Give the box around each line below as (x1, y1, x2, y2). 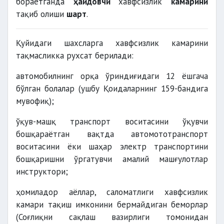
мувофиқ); (16, 95, 54, 106)
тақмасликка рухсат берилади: (16, 50, 133, 61)
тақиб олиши (16, 8, 66, 19)
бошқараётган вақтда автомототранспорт (16, 128, 208, 139)
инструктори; (16, 166, 68, 177)
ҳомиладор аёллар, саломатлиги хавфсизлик (16, 186, 208, 197)
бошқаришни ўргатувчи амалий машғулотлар (16, 153, 208, 164)
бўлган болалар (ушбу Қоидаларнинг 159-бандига (16, 83, 208, 94)
